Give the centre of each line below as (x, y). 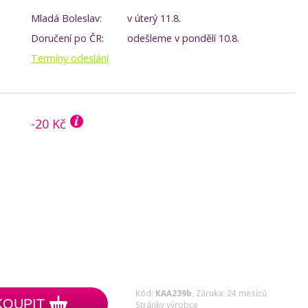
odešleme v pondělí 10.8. (183, 38)
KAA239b (174, 293)
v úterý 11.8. (154, 18)
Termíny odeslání (70, 58)
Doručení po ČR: (67, 38)
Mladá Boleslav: (66, 18)
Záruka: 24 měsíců (231, 293)
